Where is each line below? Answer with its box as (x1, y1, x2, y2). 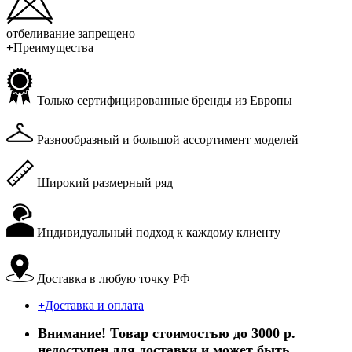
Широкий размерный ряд (34, 175, 173, 189)
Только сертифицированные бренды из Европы (34, 93, 292, 107)
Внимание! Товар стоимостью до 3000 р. (38, 324, 295, 341)
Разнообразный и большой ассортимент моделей (34, 132, 299, 146)
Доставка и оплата (45, 298, 144, 312)
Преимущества (13, 40, 93, 54)
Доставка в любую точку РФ (34, 271, 190, 285)
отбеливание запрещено (6, 26, 135, 40)
